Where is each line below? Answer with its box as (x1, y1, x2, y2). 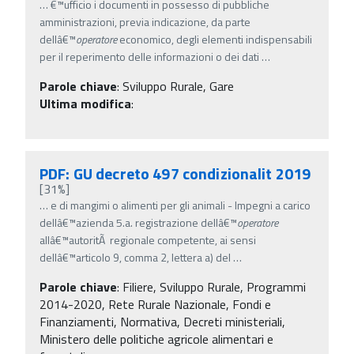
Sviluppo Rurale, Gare (122, 76, 234, 96)
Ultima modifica (40, 93, 131, 113)
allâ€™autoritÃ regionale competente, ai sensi (40, 231, 256, 248)
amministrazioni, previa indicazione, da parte (40, 13, 250, 30)
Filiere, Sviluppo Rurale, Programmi (122, 277, 306, 296)
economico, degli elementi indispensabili (117, 30, 312, 47)
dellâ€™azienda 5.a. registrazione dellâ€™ (40, 213, 237, 231)
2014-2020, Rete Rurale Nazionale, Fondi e (40, 294, 271, 314)
